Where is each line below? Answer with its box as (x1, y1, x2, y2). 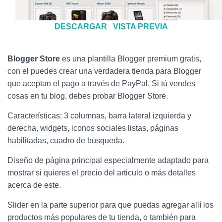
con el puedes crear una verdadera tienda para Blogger (7, 67, 201, 75)
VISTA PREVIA (112, 22, 168, 31)
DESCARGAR (54, 22, 107, 31)
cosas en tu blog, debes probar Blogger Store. (7, 92, 168, 100)
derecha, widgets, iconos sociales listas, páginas (7, 124, 178, 132)
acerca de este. (7, 181, 61, 189)
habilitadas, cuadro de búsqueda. (7, 136, 124, 145)
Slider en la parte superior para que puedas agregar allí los (7, 201, 214, 209)
